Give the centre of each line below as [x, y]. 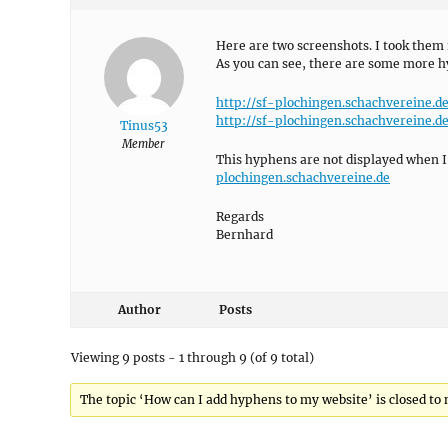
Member [143, 144]
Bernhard [244, 234]
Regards [240, 216]
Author [139, 309]
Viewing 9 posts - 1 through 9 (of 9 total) [192, 357]
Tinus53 [143, 125]
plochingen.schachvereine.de [303, 177]
